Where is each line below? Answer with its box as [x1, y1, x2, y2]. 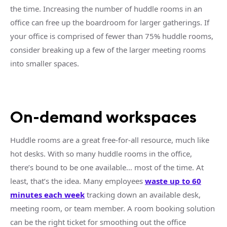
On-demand [10, 106, 106, 127]
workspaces [106, 106, 197, 127]
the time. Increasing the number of [10, 4, 134, 14]
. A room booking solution [123, 203, 215, 213]
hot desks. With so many [10, 148, 98, 159]
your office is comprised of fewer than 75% [10, 31, 162, 41]
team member [74, 203, 123, 213]
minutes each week [10, 190, 85, 200]
